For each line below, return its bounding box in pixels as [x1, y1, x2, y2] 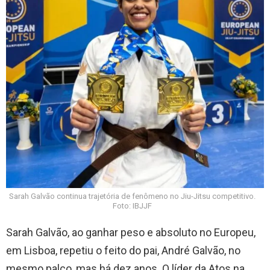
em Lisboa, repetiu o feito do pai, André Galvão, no [6, 244, 240, 257]
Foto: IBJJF [112, 201, 152, 211]
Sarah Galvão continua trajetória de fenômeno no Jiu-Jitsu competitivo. [8, 192, 256, 201]
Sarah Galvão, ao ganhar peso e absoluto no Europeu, [6, 226, 256, 239]
